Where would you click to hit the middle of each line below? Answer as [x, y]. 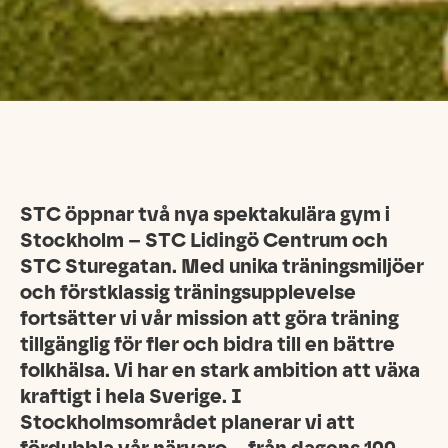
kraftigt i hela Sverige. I [131, 396]
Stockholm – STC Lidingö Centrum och [204, 240]
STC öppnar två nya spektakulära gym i [205, 214]
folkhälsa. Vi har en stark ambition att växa [220, 370]
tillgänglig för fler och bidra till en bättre [207, 344]
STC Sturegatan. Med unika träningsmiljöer [222, 266]
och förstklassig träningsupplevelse [188, 292]
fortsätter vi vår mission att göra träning [209, 318]
